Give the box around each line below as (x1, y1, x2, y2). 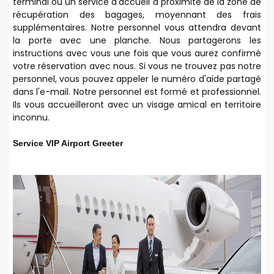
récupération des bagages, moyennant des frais (13, 8, 261, 21)
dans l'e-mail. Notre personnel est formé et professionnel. (13, 85, 261, 98)
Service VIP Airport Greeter (13, 138, 123, 148)
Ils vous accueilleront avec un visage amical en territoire (13, 98, 261, 111)
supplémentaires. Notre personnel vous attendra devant (13, 21, 261, 34)
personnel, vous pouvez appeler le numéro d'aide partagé (13, 72, 261, 85)
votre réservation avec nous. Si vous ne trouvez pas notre (13, 59, 261, 72)
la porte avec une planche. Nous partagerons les (13, 34, 261, 46)
